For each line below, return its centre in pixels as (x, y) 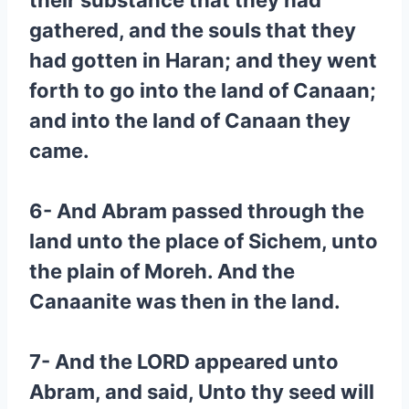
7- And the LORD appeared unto (184, 362)
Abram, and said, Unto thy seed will (202, 392)
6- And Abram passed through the (197, 211)
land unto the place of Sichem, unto (204, 241)
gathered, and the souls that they (193, 30)
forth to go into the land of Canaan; (203, 90)
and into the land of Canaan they (190, 121)
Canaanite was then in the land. (185, 301)
